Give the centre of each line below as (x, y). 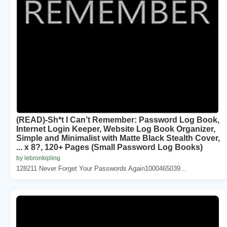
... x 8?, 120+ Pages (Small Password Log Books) (109, 147)
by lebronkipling (38, 158)
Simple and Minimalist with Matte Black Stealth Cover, (118, 138)
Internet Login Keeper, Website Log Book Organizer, (116, 129)
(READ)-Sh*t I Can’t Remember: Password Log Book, (118, 120)
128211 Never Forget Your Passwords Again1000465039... (101, 168)
